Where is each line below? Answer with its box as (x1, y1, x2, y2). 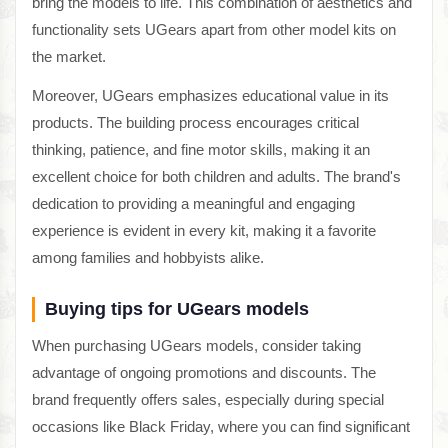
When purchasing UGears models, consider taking (32, 337, 361, 354)
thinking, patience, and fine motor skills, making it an (32, 141, 370, 158)
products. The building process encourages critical (32, 114, 359, 131)
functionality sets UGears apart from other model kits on (32, 21, 396, 38)
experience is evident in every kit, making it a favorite (32, 222, 376, 239)
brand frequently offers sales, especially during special (32, 391, 384, 408)
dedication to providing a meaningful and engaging (32, 195, 355, 212)
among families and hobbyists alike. (32, 249, 264, 266)
